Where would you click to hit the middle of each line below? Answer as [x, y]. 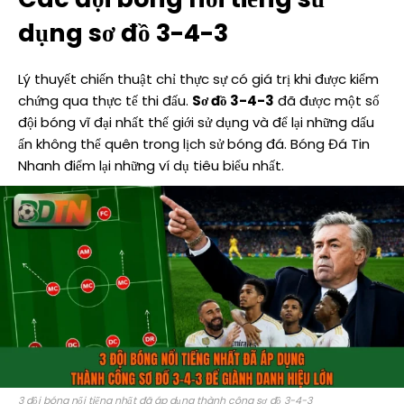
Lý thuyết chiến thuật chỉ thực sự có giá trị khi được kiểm [198, 79]
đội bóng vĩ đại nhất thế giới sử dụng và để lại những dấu [196, 123]
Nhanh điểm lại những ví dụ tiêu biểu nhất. [151, 166]
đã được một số [327, 101]
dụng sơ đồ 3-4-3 [123, 33]
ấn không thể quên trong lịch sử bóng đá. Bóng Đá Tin [194, 144]
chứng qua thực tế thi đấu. [105, 101]
